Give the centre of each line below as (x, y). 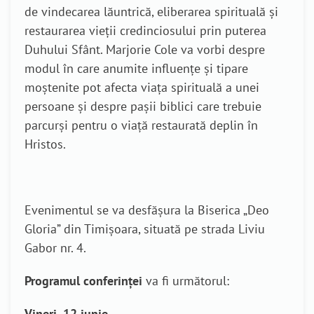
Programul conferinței (83, 281)
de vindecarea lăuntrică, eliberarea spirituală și (151, 12)
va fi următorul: (186, 281)
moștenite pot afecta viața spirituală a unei (142, 87)
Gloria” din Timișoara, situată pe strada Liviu (145, 229)
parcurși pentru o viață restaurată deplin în (141, 125)
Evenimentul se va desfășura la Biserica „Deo (147, 210)
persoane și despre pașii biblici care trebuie (143, 106)
